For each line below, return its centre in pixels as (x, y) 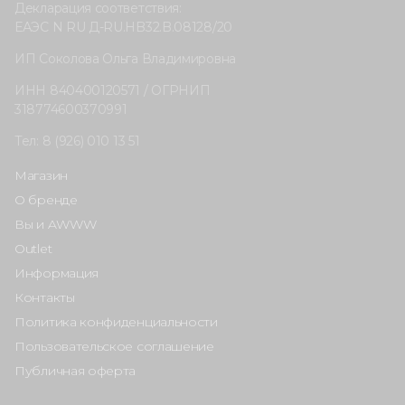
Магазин (41, 176)
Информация (57, 273)
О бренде (46, 200)
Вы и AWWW (56, 225)
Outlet (33, 249)
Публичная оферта (75, 371)
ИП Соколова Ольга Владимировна (125, 59)
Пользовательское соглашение (114, 347)
